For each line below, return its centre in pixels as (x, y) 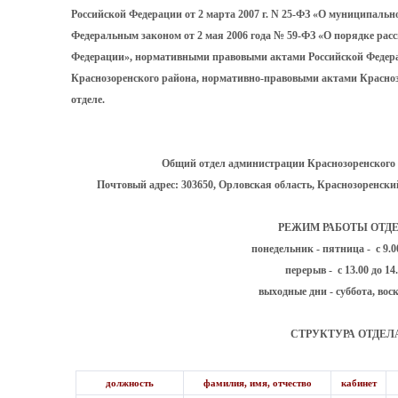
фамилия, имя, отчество (257, 383)
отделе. (88, 99)
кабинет (358, 383)
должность (131, 383)
